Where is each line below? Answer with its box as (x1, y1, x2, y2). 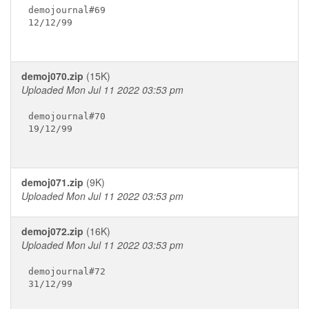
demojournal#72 (28, 266, 106, 277)
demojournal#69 (28, 4, 106, 15)
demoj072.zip (21, 224, 83, 238)
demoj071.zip (21, 175, 83, 189)
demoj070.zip (21, 69, 83, 83)
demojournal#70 (28, 110, 106, 121)
